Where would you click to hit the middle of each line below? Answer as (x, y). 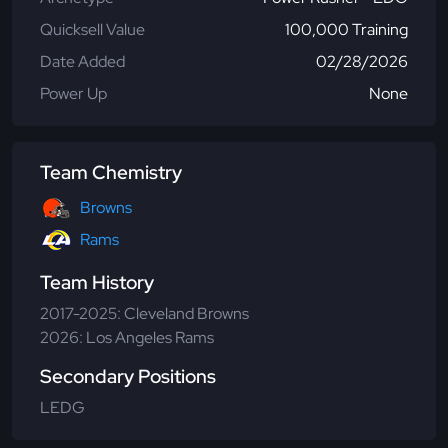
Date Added (82, 62)
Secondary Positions (128, 377)
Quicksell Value (92, 30)
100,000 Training (346, 30)
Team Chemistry (111, 173)
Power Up (73, 94)
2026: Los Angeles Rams (127, 338)
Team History (97, 283)
